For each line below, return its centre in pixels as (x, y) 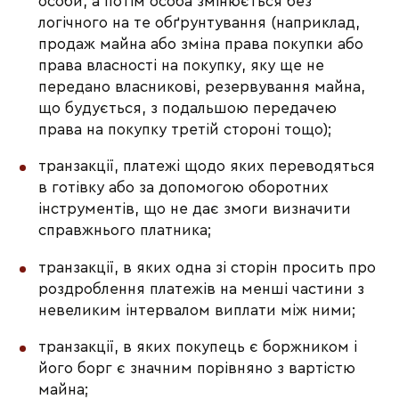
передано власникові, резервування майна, (202, 87)
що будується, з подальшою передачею (188, 109)
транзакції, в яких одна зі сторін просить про (208, 267)
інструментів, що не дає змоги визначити (195, 209)
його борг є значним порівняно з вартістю (197, 368)
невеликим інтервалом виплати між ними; (197, 310)
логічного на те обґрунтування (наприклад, (199, 23)
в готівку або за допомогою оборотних (184, 188)
